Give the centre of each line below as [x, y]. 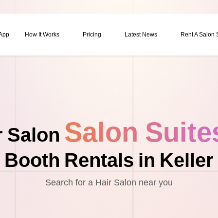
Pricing [92, 34]
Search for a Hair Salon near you [109, 182]
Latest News [141, 34]
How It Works [42, 34]
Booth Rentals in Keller [109, 160]
